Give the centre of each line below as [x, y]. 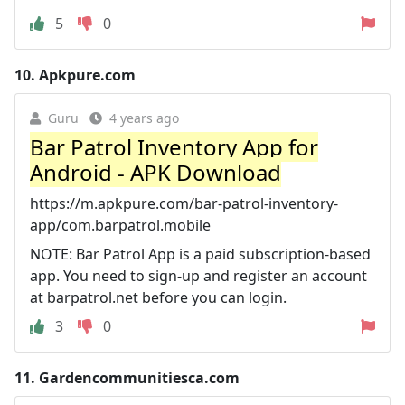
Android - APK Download [155, 172]
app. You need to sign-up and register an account [198, 276]
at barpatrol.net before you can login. [158, 297]
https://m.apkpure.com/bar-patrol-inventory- [184, 203]
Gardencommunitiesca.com [139, 378]
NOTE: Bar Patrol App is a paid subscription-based [200, 254]
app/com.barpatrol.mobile [120, 225]
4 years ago [144, 118]
